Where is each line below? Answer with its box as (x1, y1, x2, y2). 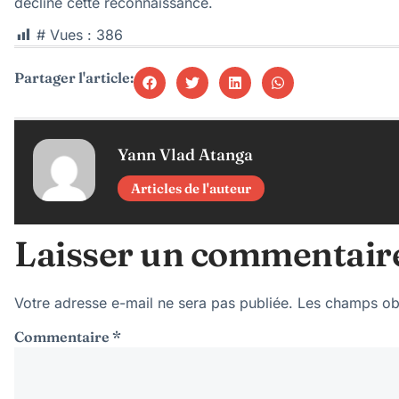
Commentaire (14, 328, 112, 346)
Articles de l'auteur (131, 180, 251, 198)
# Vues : (37, 26, 92, 45)
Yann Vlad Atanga (118, 144, 253, 165)
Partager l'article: (14, 69, 134, 87)
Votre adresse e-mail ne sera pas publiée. (14, 294, 293, 313)
